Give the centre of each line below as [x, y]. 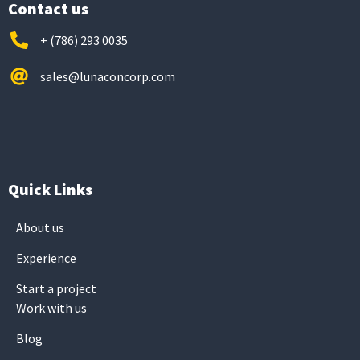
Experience [46, 258]
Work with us [51, 307]
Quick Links [50, 190]
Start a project [56, 288]
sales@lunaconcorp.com [107, 76]
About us [40, 227]
